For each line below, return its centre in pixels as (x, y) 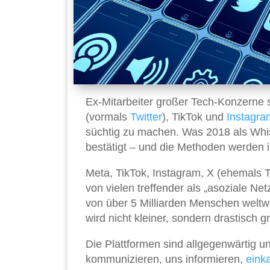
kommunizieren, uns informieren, (166, 259)
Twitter (146, 117)
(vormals (108, 117)
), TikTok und (194, 117)
